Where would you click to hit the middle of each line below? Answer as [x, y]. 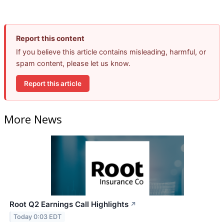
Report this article [53, 83]
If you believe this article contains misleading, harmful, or [111, 52]
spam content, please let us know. [73, 63]
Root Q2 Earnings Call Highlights [69, 204]
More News [33, 119]
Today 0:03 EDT [38, 216]
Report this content [50, 38]
